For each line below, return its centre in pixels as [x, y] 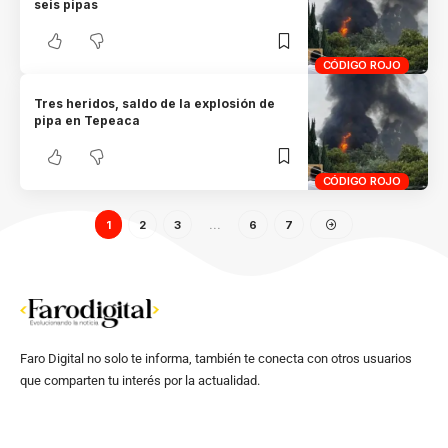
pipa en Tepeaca [87, 120]
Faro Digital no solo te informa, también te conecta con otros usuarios [216, 359]
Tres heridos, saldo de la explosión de [155, 103]
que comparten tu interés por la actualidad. [140, 381]
